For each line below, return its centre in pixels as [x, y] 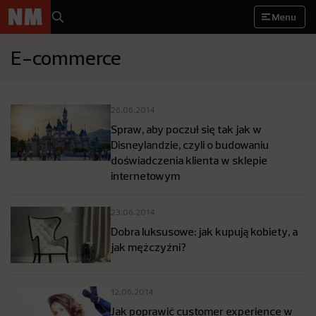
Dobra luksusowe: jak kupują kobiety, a [204, 231]
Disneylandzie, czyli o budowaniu [190, 145]
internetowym [145, 176]
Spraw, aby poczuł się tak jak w [186, 129]
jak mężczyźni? [148, 247]
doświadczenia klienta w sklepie [189, 160]
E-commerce [66, 57]
